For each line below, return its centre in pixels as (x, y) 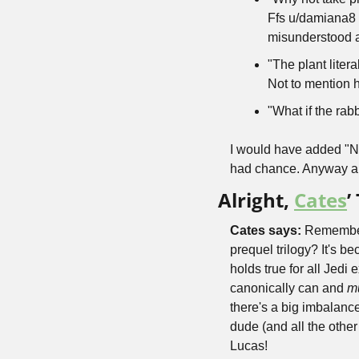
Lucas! (249, 346)
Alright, (256, 200)
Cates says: (267, 230)
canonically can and (288, 288)
